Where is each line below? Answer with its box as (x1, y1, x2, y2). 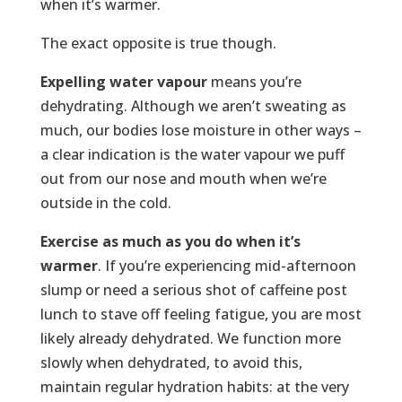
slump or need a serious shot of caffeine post (39, 280, 347, 301)
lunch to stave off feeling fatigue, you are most (39, 304, 362, 325)
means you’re (206, 72, 301, 92)
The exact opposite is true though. (39, 33, 276, 54)
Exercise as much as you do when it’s (39, 232, 301, 252)
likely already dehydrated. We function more (39, 328, 341, 349)
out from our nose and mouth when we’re (39, 169, 327, 189)
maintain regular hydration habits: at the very (39, 377, 349, 398)
